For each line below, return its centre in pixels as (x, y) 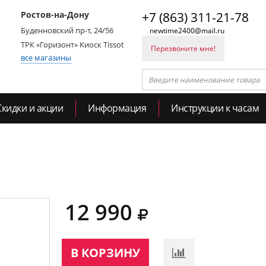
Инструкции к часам (215, 108)
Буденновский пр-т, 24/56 (67, 30)
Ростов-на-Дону (55, 15)
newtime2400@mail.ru (187, 31)
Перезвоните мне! (183, 48)
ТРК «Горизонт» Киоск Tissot (72, 45)
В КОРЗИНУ (105, 253)
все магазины (46, 58)
